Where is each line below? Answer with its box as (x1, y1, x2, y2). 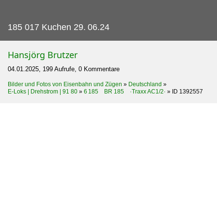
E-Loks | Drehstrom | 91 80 (8, 88, 77, 95)
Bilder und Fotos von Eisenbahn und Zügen (8, 80, 122, 88)
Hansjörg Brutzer (8, 48, 77, 61)
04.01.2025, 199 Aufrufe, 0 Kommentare (8, 65, 120, 73)
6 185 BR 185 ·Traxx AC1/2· (84, 88, 166, 95)
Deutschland (128, 80, 162, 88)
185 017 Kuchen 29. (8, 22, 86, 32)
